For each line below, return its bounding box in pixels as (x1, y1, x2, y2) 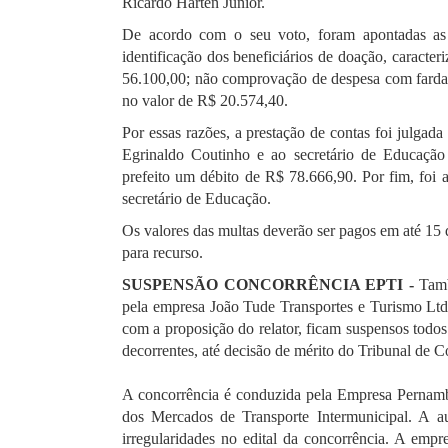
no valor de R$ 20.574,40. (122, 92, 288, 109)
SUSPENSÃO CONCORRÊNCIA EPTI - (122, 276, 414, 293)
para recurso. (122, 244, 203, 261)
